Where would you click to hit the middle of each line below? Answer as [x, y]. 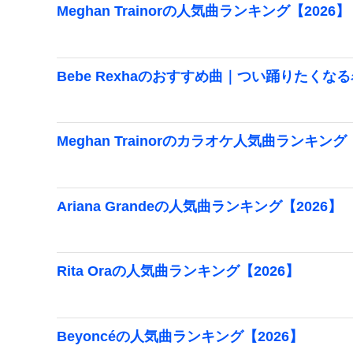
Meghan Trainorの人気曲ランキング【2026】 [203, 11]
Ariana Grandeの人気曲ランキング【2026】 [199, 206]
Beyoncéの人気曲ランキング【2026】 [180, 336]
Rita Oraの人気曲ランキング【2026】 [178, 271]
